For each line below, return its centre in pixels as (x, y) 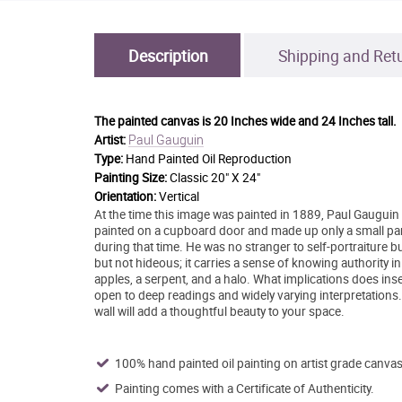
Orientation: (126, 196)
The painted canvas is (153, 121)
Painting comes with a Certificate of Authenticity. (244, 388)
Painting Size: (130, 177)
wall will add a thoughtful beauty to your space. (219, 311)
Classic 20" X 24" (214, 177)
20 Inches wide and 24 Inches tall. (305, 121)
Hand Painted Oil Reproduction (208, 158)
